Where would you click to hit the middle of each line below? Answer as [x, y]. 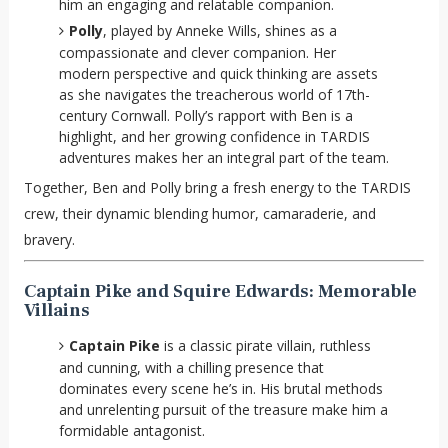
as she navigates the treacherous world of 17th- [214, 94]
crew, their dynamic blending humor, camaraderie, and [199, 213]
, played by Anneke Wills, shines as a [219, 30]
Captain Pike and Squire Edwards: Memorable [220, 291]
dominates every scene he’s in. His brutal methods [220, 388]
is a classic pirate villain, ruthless [265, 345]
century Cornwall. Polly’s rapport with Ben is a [205, 115]
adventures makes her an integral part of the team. [223, 157]
